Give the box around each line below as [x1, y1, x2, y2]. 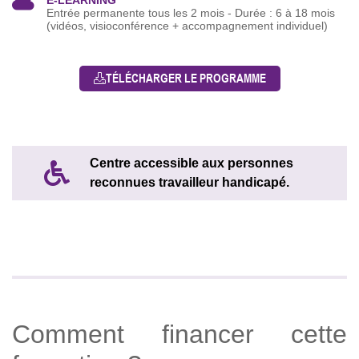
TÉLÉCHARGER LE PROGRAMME [105, 71, 266, 86]
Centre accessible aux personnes [90, 156, 293, 171]
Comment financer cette [12, 320, 347, 349]
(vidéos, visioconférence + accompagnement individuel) [46, 20, 328, 33]
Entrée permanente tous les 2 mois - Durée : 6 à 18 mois [46, 7, 335, 20]
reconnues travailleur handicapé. [90, 175, 289, 190]
